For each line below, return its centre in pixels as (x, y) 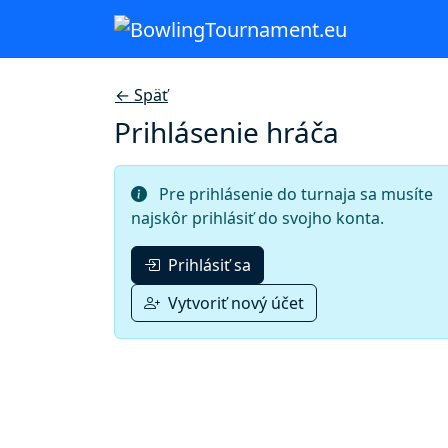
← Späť (141, 95)
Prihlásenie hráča (226, 132)
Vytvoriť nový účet (234, 303)
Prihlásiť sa (207, 265)
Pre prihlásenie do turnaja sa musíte (294, 194)
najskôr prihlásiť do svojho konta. (257, 218)
